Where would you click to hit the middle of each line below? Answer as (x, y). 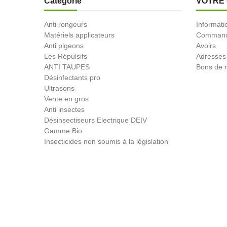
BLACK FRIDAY (69, 152)
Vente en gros (66, 99)
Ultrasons (59, 88)
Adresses (211, 56)
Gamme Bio (63, 130)
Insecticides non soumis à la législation (106, 141)
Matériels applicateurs (79, 35)
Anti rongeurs (66, 24)
